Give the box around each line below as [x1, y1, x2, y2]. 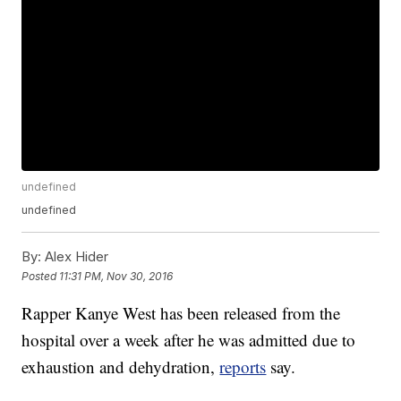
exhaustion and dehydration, [21, 355, 220, 379]
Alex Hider [41, 248, 109, 266]
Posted [21, 269, 60, 283]
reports [219, 355, 267, 379]
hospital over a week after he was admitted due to [21, 328, 356, 352]
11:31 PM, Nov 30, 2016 [59, 269, 174, 283]
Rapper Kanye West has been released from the [21, 302, 341, 325]
